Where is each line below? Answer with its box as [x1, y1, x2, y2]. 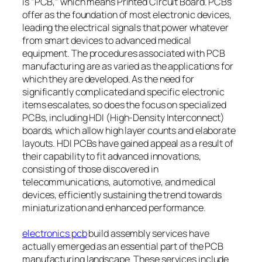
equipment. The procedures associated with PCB [22, 47, 225, 60]
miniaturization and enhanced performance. [22, 201, 206, 215]
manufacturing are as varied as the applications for [22, 60, 233, 73]
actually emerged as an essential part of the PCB [22, 240, 224, 253]
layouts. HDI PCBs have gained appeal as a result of [22, 137, 233, 150]
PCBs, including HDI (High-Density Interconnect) [22, 111, 225, 125]
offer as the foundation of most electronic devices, [22, 8, 232, 22]
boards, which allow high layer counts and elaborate [22, 124, 236, 137]
